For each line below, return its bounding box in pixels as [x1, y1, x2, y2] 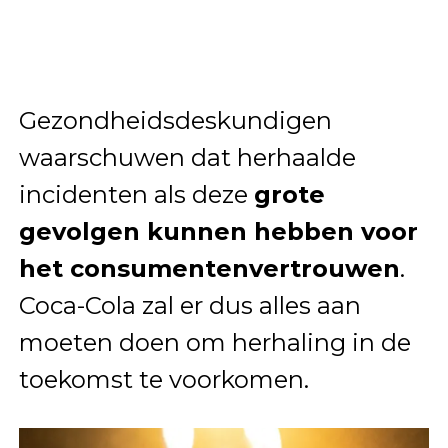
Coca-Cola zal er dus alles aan [18, 290, 361, 320]
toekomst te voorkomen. [18, 364, 309, 394]
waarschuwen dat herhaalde [18, 142, 356, 172]
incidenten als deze [18, 179, 254, 209]
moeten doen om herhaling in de [18, 327, 411, 357]
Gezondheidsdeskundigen [18, 105, 332, 135]
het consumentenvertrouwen [18, 253, 400, 283]
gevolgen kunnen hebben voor [18, 216, 418, 246]
